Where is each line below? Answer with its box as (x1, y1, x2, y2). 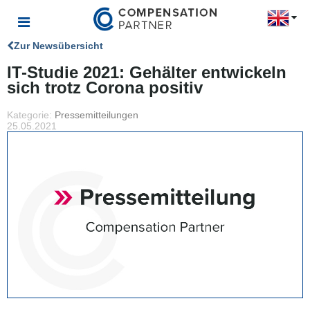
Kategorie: (7, 109, 55, 120)
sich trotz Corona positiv (7, 78, 203, 97)
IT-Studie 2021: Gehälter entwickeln (7, 63, 286, 82)
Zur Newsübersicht (14, 40, 103, 51)
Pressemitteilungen (55, 109, 138, 120)
